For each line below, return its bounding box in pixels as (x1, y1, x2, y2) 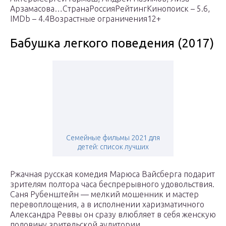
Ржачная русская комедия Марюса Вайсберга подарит (10, 169, 215, 179)
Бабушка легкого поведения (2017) (10, 36, 214, 50)
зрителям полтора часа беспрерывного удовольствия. (10, 180, 214, 189)
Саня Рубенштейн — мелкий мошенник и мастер (10, 190, 199, 199)
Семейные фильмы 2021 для (66, 134, 160, 142)
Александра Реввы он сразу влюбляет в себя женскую (10, 210, 216, 219)
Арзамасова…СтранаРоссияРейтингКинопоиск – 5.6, (10, 4, 210, 14)
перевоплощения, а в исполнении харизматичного (10, 200, 204, 209)
